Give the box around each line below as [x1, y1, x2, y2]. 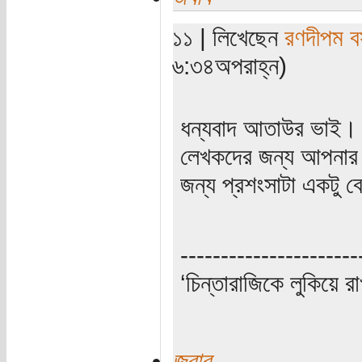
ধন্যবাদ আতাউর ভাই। [180, 113, 358, 141]
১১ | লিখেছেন [172, 23, 285, 51]
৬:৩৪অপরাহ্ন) [172, 51, 288, 79]
